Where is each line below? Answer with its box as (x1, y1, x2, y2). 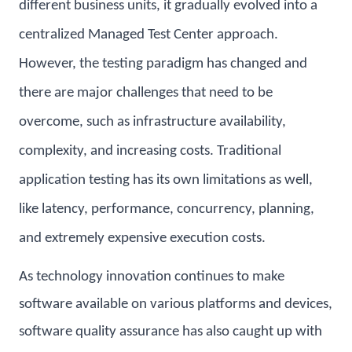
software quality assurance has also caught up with (19, 324, 322, 340)
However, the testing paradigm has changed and (19, 57, 307, 72)
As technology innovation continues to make (19, 269, 284, 285)
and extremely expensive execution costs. (19, 231, 266, 247)
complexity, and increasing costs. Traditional (19, 144, 281, 159)
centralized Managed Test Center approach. (19, 27, 278, 43)
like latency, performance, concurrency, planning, (19, 202, 314, 218)
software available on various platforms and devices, (19, 297, 332, 313)
